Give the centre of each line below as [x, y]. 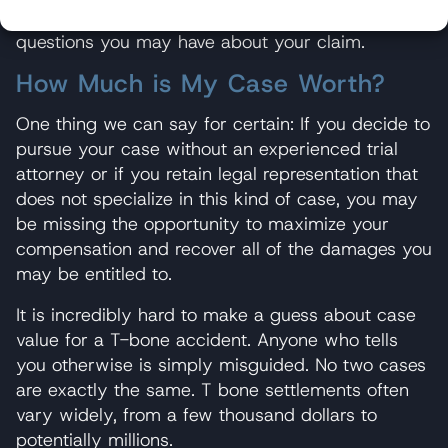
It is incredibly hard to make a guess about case [216, 314]
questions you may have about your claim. [190, 41]
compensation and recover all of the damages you [224, 248]
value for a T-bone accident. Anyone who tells [207, 339]
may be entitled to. [94, 273]
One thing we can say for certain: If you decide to [223, 123]
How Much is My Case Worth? [201, 83]
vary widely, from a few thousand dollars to [196, 414]
